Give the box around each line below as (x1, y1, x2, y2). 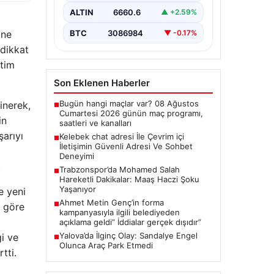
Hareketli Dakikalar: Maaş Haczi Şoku (59, 174, 199, 184)
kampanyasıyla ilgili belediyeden (59, 207, 180, 217)
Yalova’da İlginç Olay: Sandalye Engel (59, 230, 198, 240)
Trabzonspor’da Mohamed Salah (59, 164, 180, 174)
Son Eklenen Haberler (53, 76, 150, 89)
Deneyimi (59, 150, 94, 161)
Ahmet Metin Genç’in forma (59, 197, 164, 207)
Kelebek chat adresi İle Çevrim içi (59, 131, 184, 141)
